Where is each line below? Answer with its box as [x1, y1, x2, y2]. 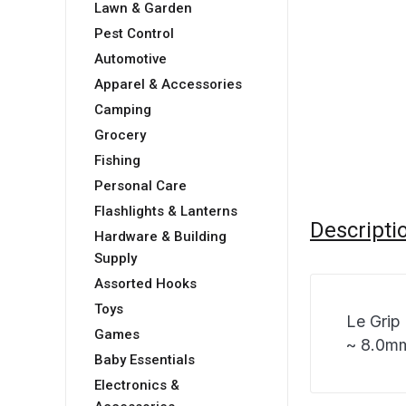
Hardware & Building [94, 228, 227, 246]
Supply [94, 250, 137, 267]
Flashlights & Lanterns [94, 203, 237, 220]
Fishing [94, 152, 140, 169]
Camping [94, 101, 151, 119]
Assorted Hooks [94, 275, 197, 293]
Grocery [94, 127, 146, 144]
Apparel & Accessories [94, 76, 242, 93]
